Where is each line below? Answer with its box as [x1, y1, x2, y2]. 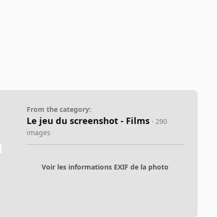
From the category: [26, 105, 91, 114]
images [26, 128, 50, 137]
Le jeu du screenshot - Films [26, 115, 150, 126]
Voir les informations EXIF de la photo [41, 162, 169, 171]
